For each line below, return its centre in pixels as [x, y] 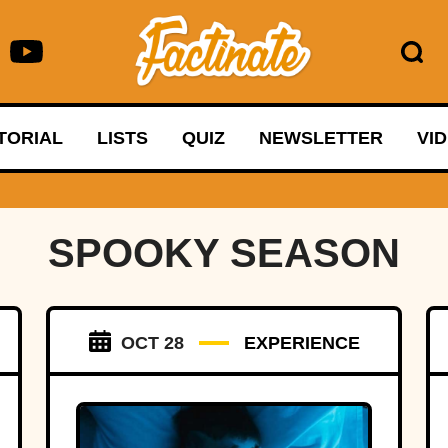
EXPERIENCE [301, 343]
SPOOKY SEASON [224, 253]
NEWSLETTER [320, 138]
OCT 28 [152, 343]
